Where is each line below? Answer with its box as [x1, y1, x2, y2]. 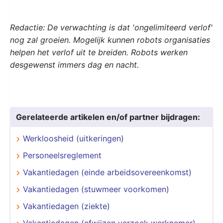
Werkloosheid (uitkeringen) [23, 133, 124, 143]
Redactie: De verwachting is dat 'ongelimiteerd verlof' [10, 22, 213, 32]
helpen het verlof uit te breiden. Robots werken [10, 47, 188, 57]
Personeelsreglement [23, 150, 102, 160]
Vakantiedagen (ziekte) [23, 201, 110, 211]
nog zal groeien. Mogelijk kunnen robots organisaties [10, 34, 210, 45]
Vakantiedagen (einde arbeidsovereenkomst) [23, 167, 192, 177]
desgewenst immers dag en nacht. [10, 59, 139, 70]
